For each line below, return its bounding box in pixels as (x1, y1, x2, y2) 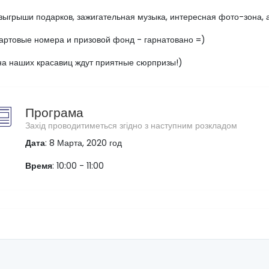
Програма (25, 104, 83, 121)
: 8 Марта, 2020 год (45, 137, 122, 149)
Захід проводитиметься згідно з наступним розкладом (25, 119, 237, 131)
